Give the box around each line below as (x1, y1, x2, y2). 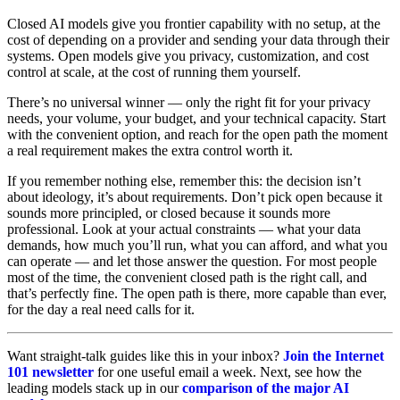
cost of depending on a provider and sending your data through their (7, 32, 389, 48)
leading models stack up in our (7, 380, 182, 396)
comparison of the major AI (182, 380, 349, 396)
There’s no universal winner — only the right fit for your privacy (7, 95, 371, 111)
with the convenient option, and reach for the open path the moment (7, 127, 387, 143)
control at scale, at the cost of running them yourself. (7, 64, 301, 80)
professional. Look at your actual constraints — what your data (7, 221, 361, 237)
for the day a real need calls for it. (7, 302, 195, 318)
